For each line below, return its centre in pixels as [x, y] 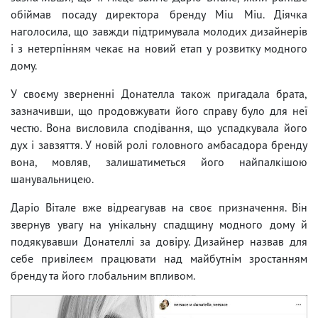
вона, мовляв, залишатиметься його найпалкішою [159, 161]
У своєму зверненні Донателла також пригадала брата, [159, 93]
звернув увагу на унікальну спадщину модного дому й [159, 224]
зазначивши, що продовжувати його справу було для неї [159, 110]
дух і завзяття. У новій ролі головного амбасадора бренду [159, 144]
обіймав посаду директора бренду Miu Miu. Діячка [159, 14]
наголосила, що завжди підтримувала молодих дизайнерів [159, 31]
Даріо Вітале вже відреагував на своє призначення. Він [159, 207]
